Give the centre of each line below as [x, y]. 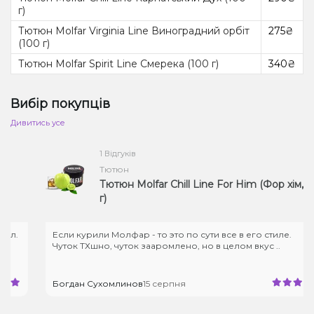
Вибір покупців [60, 103]
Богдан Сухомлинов [80, 283]
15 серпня [146, 283]
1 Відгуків [100, 153]
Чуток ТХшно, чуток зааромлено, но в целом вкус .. [149, 245]
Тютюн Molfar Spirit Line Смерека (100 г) [118, 63]
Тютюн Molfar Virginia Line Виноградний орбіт [134, 30]
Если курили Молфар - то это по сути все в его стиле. [154, 234]
